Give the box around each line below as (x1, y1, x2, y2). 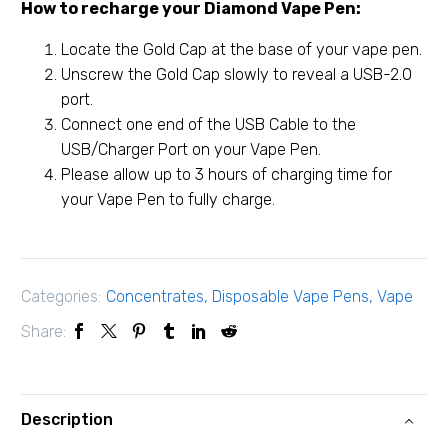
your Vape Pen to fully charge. (61, 189, 275, 209)
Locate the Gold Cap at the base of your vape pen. (61, 39, 422, 59)
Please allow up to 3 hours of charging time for (61, 164, 392, 184)
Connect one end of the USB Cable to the (61, 114, 356, 134)
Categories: (21, 286, 101, 306)
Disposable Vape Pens (212, 286, 369, 306)
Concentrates (106, 286, 204, 306)
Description (21, 410, 113, 430)
